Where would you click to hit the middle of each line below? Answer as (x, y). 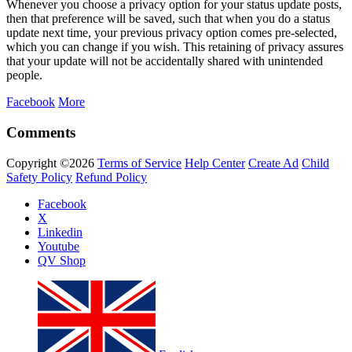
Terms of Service (139, 163)
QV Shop (62, 260)
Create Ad (273, 163)
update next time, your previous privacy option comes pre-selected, (172, 33)
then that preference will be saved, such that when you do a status (168, 19)
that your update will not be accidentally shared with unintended (165, 61)
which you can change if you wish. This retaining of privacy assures (175, 47)
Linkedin (60, 232)
